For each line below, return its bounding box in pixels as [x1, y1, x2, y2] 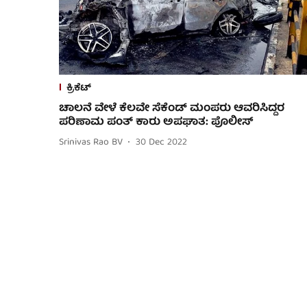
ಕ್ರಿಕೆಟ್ [66, 79, 91, 97]
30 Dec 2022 [136, 134, 187, 151]
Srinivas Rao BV [59, 134, 123, 151]
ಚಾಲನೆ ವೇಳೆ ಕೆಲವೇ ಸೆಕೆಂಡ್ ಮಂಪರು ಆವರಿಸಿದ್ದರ [59, 99, 284, 119]
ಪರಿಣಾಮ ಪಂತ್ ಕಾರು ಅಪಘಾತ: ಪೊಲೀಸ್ [59, 112, 254, 132]
